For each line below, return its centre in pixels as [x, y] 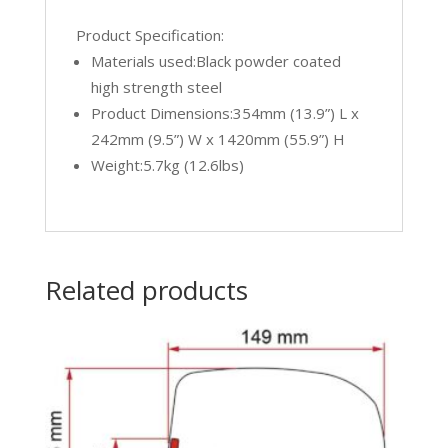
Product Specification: [149, 34]
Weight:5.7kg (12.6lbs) [167, 164]
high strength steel [156, 86]
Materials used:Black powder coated [215, 60]
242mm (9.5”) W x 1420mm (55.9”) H [217, 138]
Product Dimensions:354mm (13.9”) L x [224, 112]
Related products [146, 289]
